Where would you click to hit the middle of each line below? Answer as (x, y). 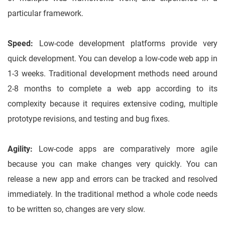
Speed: (23, 44)
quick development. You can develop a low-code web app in (113, 59)
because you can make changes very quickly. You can (113, 164)
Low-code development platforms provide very (128, 44)
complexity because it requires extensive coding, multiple (113, 104)
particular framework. (45, 14)
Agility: (20, 149)
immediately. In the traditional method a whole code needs (113, 194)
